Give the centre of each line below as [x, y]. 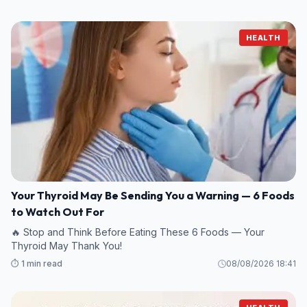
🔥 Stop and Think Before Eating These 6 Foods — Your [138, 232]
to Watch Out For [58, 211]
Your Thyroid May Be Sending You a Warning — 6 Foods [153, 195]
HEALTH [263, 37]
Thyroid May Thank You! [66, 245]
